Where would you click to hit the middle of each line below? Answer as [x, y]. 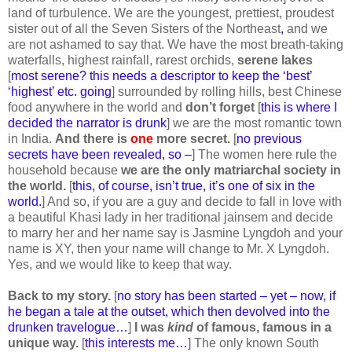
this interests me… [136, 343]
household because [64, 170]
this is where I [299, 107]
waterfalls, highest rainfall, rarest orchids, [123, 60]
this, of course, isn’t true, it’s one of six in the [194, 185]
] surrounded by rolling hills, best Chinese [227, 91]
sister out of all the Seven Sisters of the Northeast [144, 28]
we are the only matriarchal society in [231, 170]
